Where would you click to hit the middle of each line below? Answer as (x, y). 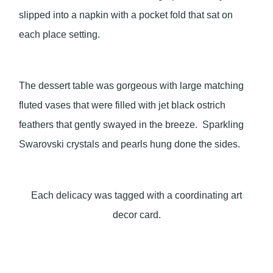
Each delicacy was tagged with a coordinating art (136, 195)
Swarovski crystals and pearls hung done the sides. (132, 144)
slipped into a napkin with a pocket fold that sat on (126, 15)
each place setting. (60, 34)
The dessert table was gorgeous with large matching (132, 86)
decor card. (136, 215)
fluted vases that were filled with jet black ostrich (122, 105)
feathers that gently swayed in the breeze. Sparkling (132, 125)
